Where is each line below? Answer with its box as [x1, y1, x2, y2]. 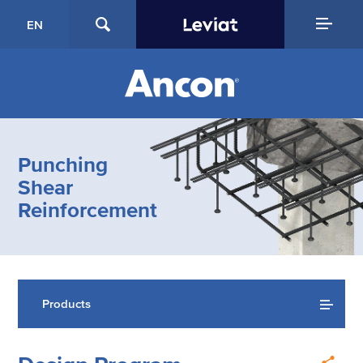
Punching [18, 152, 109, 176]
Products [42, 297, 92, 311]
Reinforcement [18, 198, 158, 221]
